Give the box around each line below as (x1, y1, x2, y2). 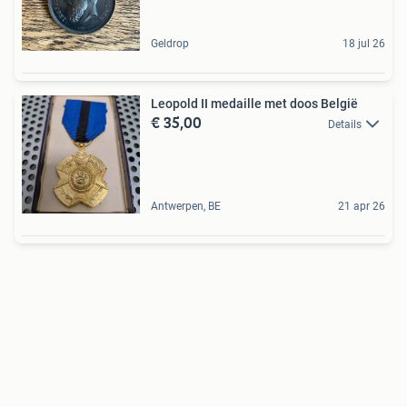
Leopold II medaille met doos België (151, 95, 358, 111)
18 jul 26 (342, 36, 385, 50)
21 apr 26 (338, 199, 385, 213)
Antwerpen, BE (151, 199, 221, 213)
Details (328, 117, 362, 131)
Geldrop (151, 36, 189, 50)
